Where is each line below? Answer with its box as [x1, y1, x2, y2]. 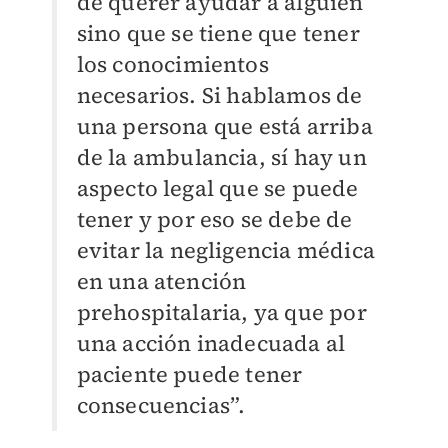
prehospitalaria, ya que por [76, 296, 367, 327]
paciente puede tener [76, 358, 303, 389]
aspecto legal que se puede [76, 172, 359, 203]
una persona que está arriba [76, 110, 373, 141]
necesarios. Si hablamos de [76, 79, 363, 110]
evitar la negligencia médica [76, 234, 376, 265]
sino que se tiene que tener [76, 17, 360, 48]
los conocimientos [76, 48, 269, 79]
